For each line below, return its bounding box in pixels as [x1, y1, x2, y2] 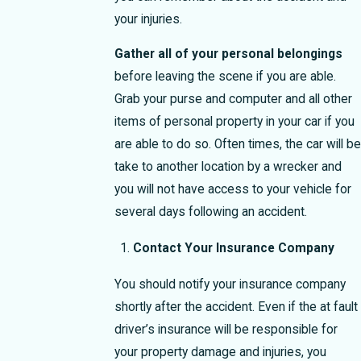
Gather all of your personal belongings [114, 47, 342, 62]
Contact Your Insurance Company [132, 241, 334, 256]
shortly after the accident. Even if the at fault [114, 300, 358, 315]
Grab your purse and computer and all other [114, 92, 352, 107]
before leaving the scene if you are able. [114, 69, 336, 85]
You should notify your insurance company [114, 277, 346, 293]
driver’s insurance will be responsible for [114, 322, 338, 338]
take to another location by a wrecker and [114, 160, 342, 175]
